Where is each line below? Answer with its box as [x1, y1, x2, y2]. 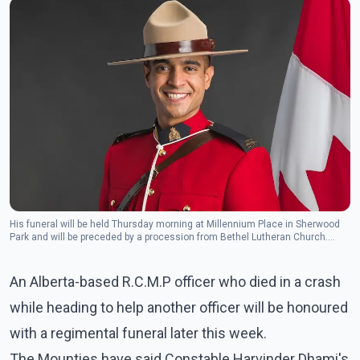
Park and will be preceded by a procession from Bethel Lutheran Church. [10, 231, 328, 243]
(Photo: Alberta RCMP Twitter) [10, 243, 140, 256]
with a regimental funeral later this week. [10, 324, 267, 342]
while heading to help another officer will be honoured [10, 298, 348, 316]
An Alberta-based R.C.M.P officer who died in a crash [10, 272, 341, 290]
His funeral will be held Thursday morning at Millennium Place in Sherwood [10, 218, 340, 230]
